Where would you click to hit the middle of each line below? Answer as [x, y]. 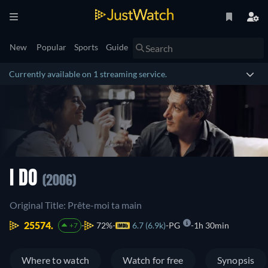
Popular [51, 47]
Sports [86, 47]
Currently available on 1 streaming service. [88, 74]
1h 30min [211, 225]
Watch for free [153, 260]
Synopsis [236, 260]
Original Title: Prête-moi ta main [76, 205]
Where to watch [56, 260]
